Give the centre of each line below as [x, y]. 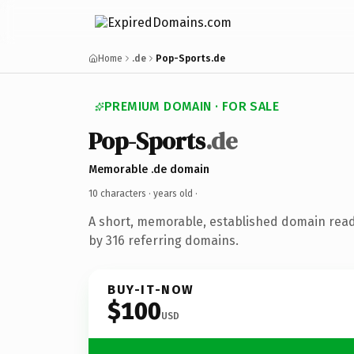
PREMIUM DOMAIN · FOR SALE [192, 106]
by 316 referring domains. [164, 240]
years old [173, 193]
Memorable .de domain [149, 169]
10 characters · [121, 193]
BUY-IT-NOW [151, 289]
